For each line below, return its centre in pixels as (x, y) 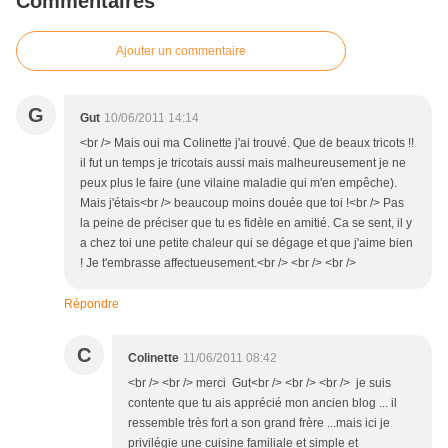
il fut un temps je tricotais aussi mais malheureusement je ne (243, 163)
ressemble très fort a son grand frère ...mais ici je (259, 423)
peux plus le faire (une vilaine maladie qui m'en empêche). (238, 183)
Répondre (91, 304)
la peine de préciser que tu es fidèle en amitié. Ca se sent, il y (246, 223)
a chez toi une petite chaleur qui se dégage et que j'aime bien (246, 243)
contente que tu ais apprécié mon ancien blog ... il (262, 403)
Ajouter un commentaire (181, 51)
